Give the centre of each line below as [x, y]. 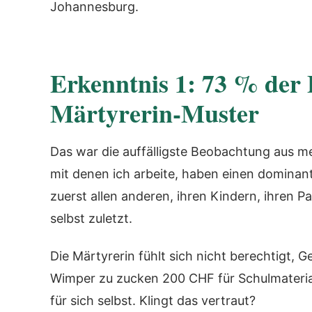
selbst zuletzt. [91, 218]
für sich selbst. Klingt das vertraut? [153, 301]
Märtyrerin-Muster [155, 112]
